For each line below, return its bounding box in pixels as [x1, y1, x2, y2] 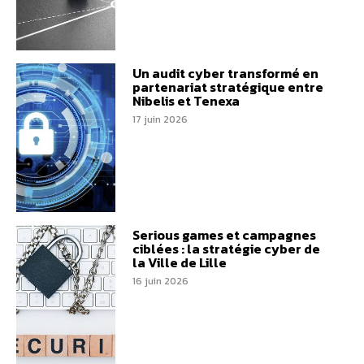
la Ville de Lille [132, 253, 227, 273]
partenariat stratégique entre [132, 76, 323, 97]
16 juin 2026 [132, 274, 188, 289]
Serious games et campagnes [132, 225, 316, 245]
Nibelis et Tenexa [132, 90, 240, 110]
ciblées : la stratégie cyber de [132, 239, 320, 259]
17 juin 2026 [132, 111, 188, 127]
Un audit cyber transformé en [132, 63, 318, 83]
